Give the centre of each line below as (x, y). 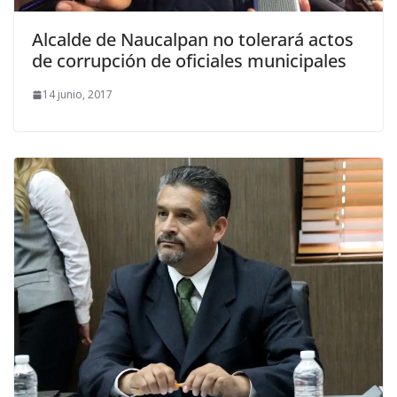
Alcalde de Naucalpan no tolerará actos (193, 40)
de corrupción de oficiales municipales (189, 61)
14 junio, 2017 (78, 95)
